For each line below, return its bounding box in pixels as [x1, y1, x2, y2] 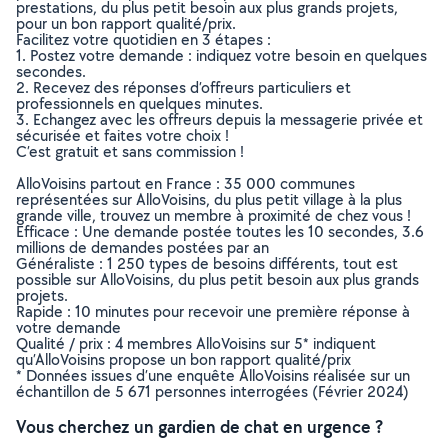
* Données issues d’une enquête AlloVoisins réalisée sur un [16, 365, 410, 386]
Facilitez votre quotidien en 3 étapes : [16, 29, 271, 50]
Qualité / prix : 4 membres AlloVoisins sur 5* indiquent [16, 333, 376, 354]
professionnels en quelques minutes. [16, 93, 263, 114]
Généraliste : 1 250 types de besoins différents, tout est [16, 253, 398, 274]
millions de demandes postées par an [16, 237, 269, 258]
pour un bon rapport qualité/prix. [16, 13, 236, 34]
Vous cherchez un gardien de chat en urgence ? [16, 415, 383, 438]
